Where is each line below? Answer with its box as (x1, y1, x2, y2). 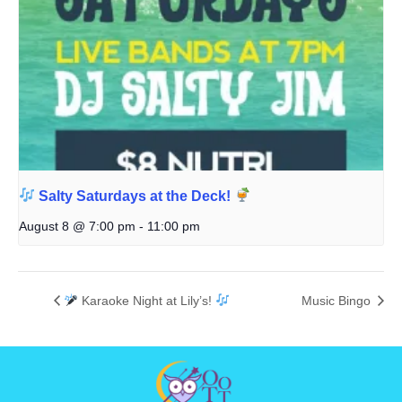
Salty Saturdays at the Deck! (35, 188, 235, 204)
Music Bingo (301, 293, 374, 308)
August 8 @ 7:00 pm (19, 218, 135, 233)
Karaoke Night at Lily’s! (77, 293, 215, 308)
